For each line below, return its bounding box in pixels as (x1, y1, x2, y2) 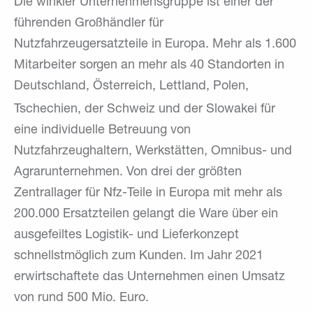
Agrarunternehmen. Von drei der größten (14, 166, 242, 179)
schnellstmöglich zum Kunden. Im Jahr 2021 (14, 249, 263, 263)
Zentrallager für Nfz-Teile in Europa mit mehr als (14, 187, 282, 200)
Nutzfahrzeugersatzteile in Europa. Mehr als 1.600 (14, 38, 296, 51)
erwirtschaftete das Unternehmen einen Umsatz (14, 270, 285, 284)
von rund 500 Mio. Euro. (14, 291, 149, 305)
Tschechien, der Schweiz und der (14, 103, 203, 116)
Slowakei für (206, 103, 275, 116)
